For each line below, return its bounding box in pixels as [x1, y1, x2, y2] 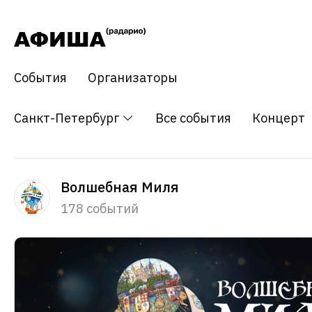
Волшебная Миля [61, 178, 179, 197]
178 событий [61, 201, 139, 217]
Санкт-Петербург [14, 110, 122, 127]
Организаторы [88, 70, 178, 86]
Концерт [252, 110, 305, 127]
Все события [155, 110, 231, 127]
